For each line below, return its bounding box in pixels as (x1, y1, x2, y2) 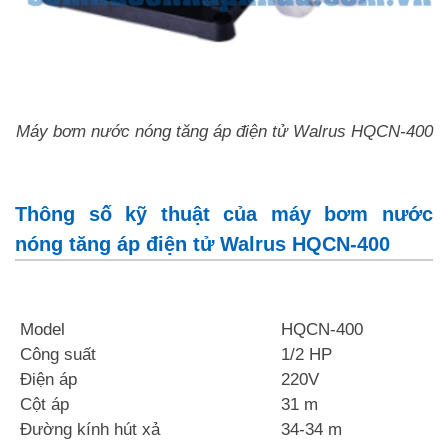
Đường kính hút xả (15, 420, 160, 440)
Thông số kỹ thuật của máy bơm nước (15, 203, 433, 226)
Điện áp (15, 370, 77, 390)
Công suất (15, 345, 96, 365)
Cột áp (15, 395, 69, 415)
